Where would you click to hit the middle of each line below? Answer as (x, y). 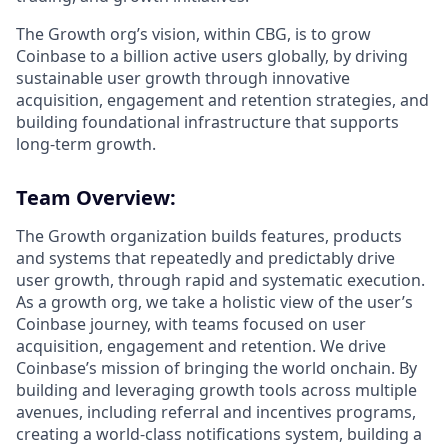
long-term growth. (86, 144)
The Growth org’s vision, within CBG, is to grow (193, 34)
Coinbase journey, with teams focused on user (191, 324)
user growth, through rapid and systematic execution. (220, 280)
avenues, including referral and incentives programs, (216, 412)
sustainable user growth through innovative (183, 78)
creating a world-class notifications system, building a (219, 434)
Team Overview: (96, 197)
